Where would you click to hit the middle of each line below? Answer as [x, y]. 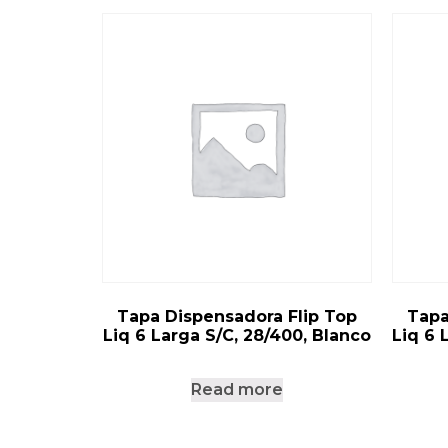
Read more [237, 390]
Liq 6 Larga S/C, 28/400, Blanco [237, 336]
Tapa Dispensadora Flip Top [237, 317]
